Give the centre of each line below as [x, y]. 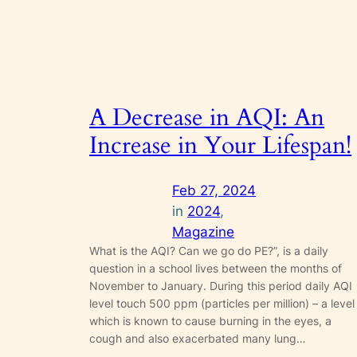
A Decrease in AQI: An [207, 118]
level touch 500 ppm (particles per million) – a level [222, 303]
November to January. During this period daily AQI [221, 285]
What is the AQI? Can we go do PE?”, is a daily [209, 250]
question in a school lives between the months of [216, 268]
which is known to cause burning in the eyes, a [210, 320]
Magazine [203, 231]
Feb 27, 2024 [214, 190]
